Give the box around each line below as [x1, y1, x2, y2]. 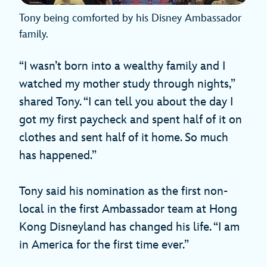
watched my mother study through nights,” [19, 76, 235, 91]
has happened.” [19, 148, 103, 163]
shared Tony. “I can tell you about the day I [19, 94, 233, 109]
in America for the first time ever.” [19, 237, 189, 252]
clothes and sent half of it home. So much [19, 130, 228, 145]
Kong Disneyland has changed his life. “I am [19, 219, 240, 234]
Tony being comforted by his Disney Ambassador [19, 11, 241, 24]
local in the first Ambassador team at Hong [19, 201, 237, 216]
